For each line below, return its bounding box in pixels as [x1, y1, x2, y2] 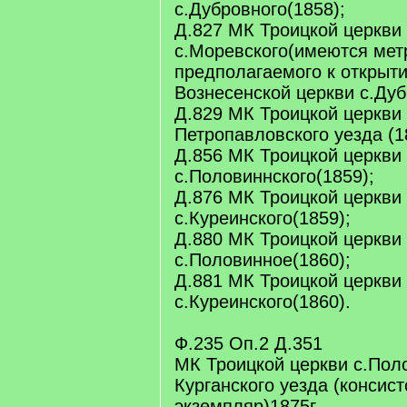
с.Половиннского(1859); [174, 166, 374, 186]
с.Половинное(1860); [174, 250, 351, 270]
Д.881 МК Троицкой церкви [174, 271, 402, 291]
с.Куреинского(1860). [174, 292, 351, 312]
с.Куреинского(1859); [174, 208, 351, 228]
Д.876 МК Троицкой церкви [174, 187, 402, 207]
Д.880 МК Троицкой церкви [174, 229, 402, 249]
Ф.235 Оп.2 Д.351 [174, 333, 323, 353]
